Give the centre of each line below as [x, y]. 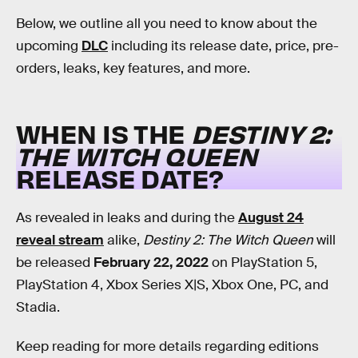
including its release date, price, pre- [223, 46]
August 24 [271, 217]
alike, [123, 240]
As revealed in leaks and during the [127, 217]
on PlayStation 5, [263, 262]
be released [55, 262]
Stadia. [38, 307]
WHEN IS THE [104, 133]
